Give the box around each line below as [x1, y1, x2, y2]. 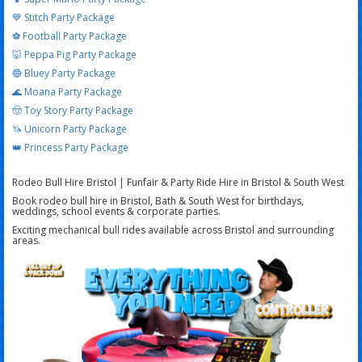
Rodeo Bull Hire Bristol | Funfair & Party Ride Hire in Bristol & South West [12, 175, 344, 190]
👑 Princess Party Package [12, 141, 128, 155]
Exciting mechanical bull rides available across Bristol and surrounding [12, 223, 334, 238]
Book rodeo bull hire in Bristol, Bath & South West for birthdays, [12, 194, 304, 208]
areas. [12, 234, 40, 248]
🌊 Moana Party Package [12, 85, 122, 99]
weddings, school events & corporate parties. [12, 204, 221, 219]
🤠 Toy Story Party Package [12, 103, 133, 118]
